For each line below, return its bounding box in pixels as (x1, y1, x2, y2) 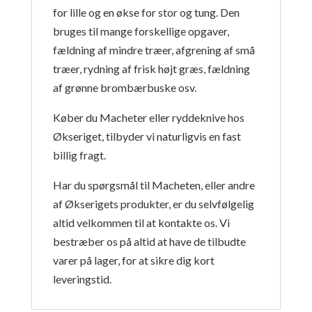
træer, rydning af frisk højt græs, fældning (52, 62, 250, 76)
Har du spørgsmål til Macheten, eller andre (52, 178, 255, 192)
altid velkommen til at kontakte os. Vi (52, 216, 230, 230)
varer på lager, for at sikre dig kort (52, 253, 214, 267)
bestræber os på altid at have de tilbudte (52, 235, 246, 249)
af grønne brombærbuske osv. (52, 81, 196, 95)
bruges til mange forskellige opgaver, (52, 24, 229, 38)
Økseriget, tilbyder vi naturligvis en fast (52, 130, 241, 143)
